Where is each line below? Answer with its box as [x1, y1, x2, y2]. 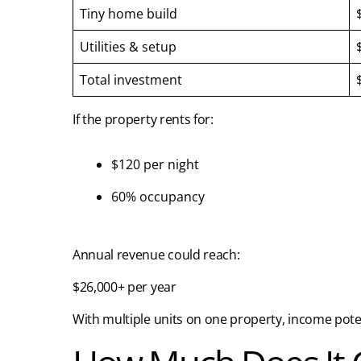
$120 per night [111, 156, 199, 174]
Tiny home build [80, 5, 177, 23]
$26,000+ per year [73, 278, 176, 297]
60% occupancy [111, 188, 205, 206]
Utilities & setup [80, 38, 176, 56]
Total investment [80, 71, 182, 89]
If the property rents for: [73, 110, 214, 129]
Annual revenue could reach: [73, 246, 240, 264]
